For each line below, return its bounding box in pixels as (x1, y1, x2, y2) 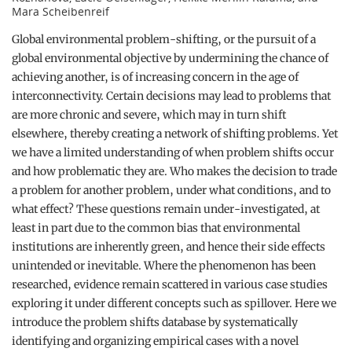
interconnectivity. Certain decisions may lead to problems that (12, 89, 331, 103)
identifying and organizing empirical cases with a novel (12, 334, 299, 348)
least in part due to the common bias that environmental (12, 221, 300, 235)
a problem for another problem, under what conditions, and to (12, 183, 331, 197)
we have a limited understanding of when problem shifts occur (12, 145, 334, 159)
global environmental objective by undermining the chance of (12, 51, 328, 65)
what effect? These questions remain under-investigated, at (12, 202, 320, 216)
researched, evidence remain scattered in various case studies (12, 277, 328, 291)
